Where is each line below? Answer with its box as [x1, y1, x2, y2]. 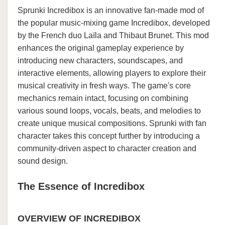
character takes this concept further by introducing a [18, 132, 200, 140]
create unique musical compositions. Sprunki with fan [18, 119, 206, 128]
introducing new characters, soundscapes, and [18, 56, 183, 65]
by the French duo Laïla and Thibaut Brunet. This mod [18, 31, 209, 40]
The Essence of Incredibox [18, 181, 145, 192]
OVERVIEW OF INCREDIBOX [18, 213, 141, 223]
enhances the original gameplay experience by [18, 44, 184, 52]
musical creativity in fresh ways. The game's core [18, 81, 191, 90]
